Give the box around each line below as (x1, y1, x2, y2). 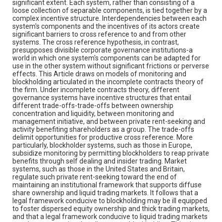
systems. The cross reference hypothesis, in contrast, (12, 38, 179, 46)
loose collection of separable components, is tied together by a (12, 6, 207, 14)
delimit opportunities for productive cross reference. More (12, 133, 193, 141)
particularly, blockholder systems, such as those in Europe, (12, 141, 192, 149)
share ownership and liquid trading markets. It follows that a (12, 188, 198, 197)
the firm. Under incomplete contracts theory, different (12, 85, 179, 94)
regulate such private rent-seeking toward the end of (12, 172, 177, 181)
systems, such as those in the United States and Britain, (12, 165, 185, 173)
